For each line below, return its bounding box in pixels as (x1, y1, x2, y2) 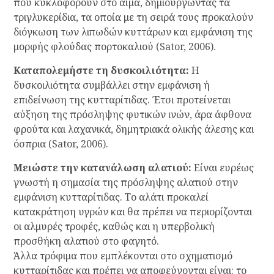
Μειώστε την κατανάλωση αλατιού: (13, 161, 191, 175)
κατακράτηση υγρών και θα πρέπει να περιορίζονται (13, 205, 252, 219)
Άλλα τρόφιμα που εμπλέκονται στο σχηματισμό (13, 249, 232, 263)
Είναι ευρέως (191, 161, 254, 175)
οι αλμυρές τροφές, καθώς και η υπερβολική (13, 220, 215, 234)
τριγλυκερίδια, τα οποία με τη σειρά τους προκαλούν (13, 10, 253, 24)
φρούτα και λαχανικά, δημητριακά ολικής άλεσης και (13, 122, 254, 136)
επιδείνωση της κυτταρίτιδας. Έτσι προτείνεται (13, 93, 231, 107)
